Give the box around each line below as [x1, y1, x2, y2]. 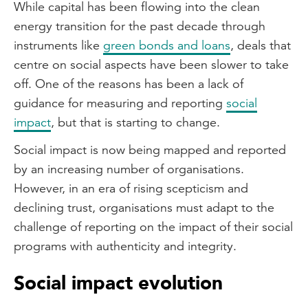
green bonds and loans [103, 37, 230, 53]
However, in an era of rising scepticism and [14, 180, 248, 196]
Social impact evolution [14, 270, 223, 296]
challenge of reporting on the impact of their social [14, 219, 293, 234]
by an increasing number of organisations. [14, 161, 244, 177]
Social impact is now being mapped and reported [14, 142, 286, 157]
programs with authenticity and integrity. [14, 238, 236, 254]
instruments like [14, 37, 103, 53]
